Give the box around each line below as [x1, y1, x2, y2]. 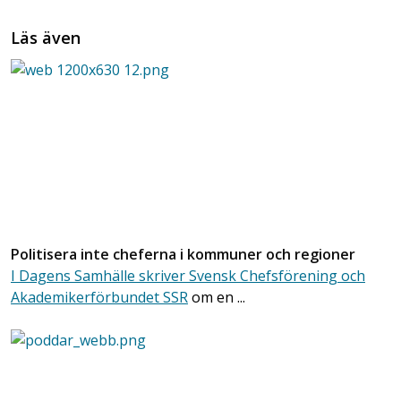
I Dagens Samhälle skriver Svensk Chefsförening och [11, 266, 365, 286]
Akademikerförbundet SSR [11, 287, 188, 308]
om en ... [188, 287, 245, 308]
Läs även [11, 27, 81, 49]
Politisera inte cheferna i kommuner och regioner [11, 244, 355, 265]
